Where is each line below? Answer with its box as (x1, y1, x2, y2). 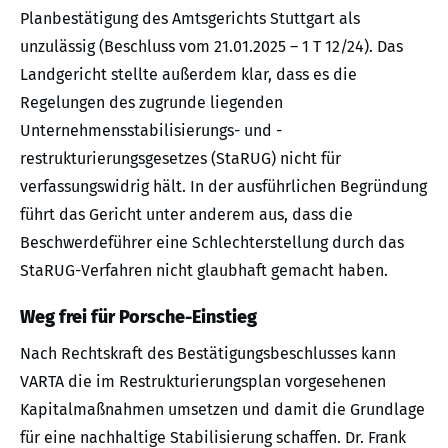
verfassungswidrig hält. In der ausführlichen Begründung (20, 177, 427, 197)
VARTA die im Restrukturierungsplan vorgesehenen (20, 372, 386, 392)
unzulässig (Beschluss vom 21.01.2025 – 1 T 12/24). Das (20, 37, 403, 57)
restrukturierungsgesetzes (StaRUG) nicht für (20, 149, 341, 169)
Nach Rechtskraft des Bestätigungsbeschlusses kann (20, 344, 396, 364)
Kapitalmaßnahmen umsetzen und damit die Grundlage (20, 400, 425, 420)
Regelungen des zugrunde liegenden (20, 93, 283, 113)
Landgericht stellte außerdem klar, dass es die (20, 65, 357, 85)
